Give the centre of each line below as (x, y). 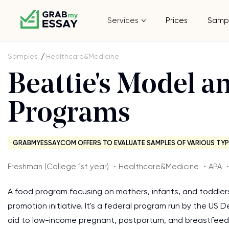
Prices (177, 20)
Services (123, 20)
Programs (69, 114)
